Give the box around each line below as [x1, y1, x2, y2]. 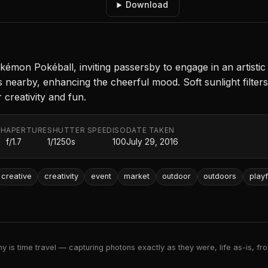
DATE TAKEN [126, 126, 175, 135]
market [124, 172, 150, 181]
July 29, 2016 [126, 137, 178, 147]
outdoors [203, 172, 237, 181]
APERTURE [6, 126, 48, 135]
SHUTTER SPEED [47, 126, 112, 135]
